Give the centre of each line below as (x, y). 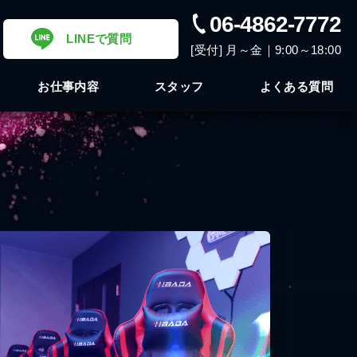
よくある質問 (296, 86)
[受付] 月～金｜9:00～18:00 (266, 49)
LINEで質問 (99, 38)
